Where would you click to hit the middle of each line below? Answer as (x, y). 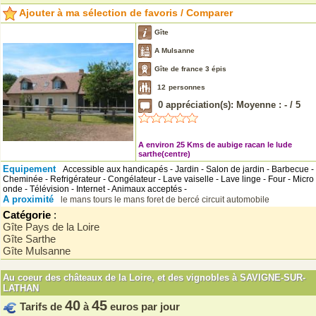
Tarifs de (42, 306)
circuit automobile (236, 200)
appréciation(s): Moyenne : (224, 105)
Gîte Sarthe (32, 239)
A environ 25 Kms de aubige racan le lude (215, 145)
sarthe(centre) (164, 154)
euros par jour (145, 306)
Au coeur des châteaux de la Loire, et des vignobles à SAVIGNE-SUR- (154, 278)
